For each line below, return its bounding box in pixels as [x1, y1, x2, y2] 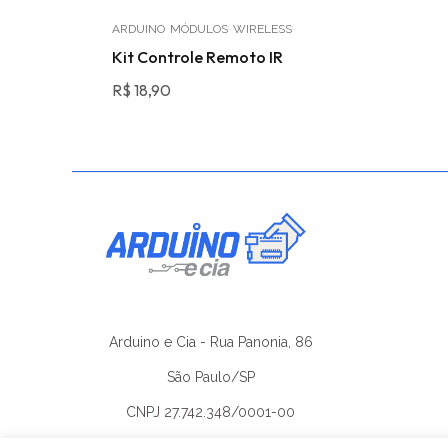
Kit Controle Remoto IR [112, 47, 283, 67]
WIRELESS [233, 22, 292, 36]
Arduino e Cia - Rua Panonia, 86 [108, 333, 313, 350]
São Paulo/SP [166, 368, 255, 385]
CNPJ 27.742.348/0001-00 [126, 403, 296, 420]
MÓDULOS [170, 22, 228, 36]
